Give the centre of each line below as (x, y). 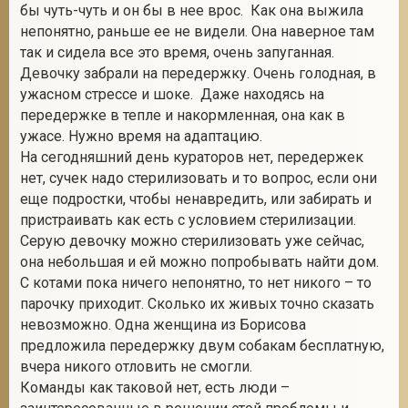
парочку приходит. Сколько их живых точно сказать (197, 304)
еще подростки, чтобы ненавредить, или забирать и (196, 199)
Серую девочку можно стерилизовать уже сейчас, (192, 241)
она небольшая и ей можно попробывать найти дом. (199, 262)
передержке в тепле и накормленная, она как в (183, 115)
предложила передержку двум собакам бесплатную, (202, 346)
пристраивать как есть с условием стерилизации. (188, 220)
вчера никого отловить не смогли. (136, 367)
